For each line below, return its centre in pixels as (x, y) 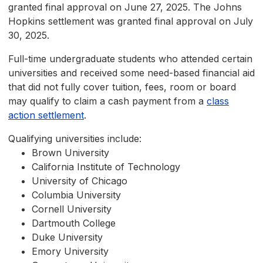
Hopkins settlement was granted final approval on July (131, 21)
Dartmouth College (74, 223)
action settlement (46, 115)
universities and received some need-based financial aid (131, 73)
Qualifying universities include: (75, 139)
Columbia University (76, 195)
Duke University (67, 237)
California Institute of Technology (106, 167)
